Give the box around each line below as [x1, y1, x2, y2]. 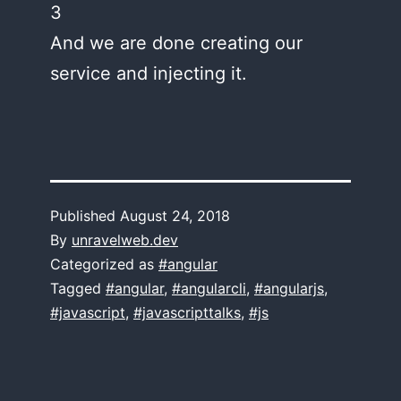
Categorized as [50, 255, 158, 273]
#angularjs [254, 279, 324, 297]
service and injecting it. [50, 63, 247, 84]
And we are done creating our [50, 32, 303, 54]
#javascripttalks [133, 303, 241, 321]
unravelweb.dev [72, 231, 178, 249]
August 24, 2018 [120, 207, 230, 225]
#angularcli [172, 279, 246, 297]
